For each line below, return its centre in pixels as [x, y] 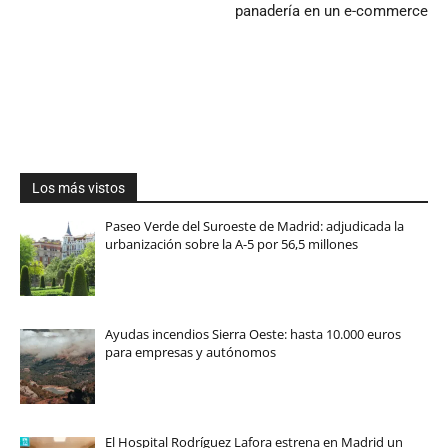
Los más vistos [78, 187]
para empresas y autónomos [190, 352]
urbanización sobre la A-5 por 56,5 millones [231, 243]
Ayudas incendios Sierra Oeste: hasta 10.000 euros [252, 334]
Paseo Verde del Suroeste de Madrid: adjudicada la [254, 225]
